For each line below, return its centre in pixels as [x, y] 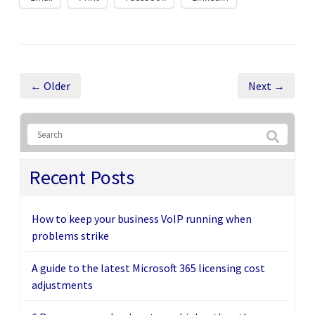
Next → [266, 86]
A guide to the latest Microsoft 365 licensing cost [148, 268]
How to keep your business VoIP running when [142, 219]
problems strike [70, 236]
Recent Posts [82, 178]
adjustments [62, 285]
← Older [50, 86]
